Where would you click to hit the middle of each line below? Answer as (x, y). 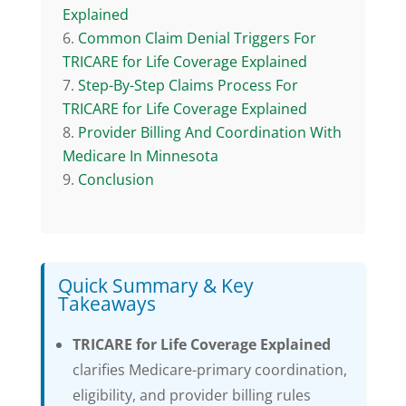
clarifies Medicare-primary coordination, (209, 369)
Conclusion (116, 179)
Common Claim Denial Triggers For (197, 38)
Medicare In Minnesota (140, 155)
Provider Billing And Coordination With (209, 132)
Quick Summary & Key (155, 285)
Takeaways (106, 303)
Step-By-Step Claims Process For (188, 85)
